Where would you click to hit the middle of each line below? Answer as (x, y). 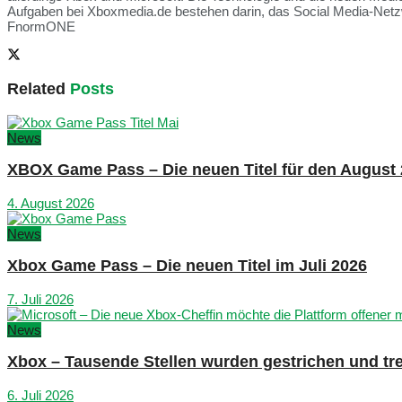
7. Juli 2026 (40, 299)
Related (36, 89)
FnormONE (41, 27)
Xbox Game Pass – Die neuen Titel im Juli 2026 (187, 266)
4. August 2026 (51, 203)
